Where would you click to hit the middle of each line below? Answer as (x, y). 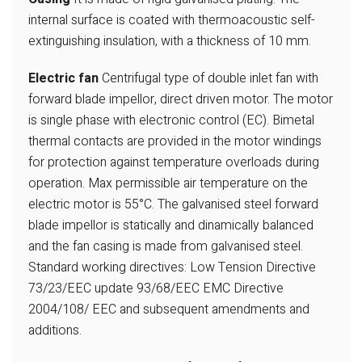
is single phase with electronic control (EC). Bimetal (171, 121)
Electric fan (63, 79)
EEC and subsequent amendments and (199, 310)
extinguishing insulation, (93, 42)
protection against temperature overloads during (182, 163)
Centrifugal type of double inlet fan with (208, 79)
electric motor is (75, 205)
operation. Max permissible (104, 184)
